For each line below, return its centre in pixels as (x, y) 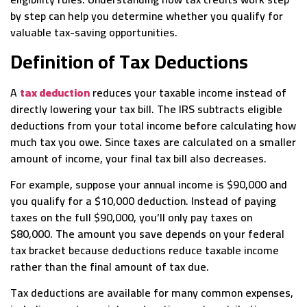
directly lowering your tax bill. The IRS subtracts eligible (146, 109)
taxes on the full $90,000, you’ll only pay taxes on (131, 218)
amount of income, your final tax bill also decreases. (138, 158)
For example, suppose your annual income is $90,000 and (149, 185)
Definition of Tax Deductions (129, 61)
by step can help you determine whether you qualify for (147, 16)
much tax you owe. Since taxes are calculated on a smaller (153, 142)
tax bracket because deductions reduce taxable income (145, 250)
